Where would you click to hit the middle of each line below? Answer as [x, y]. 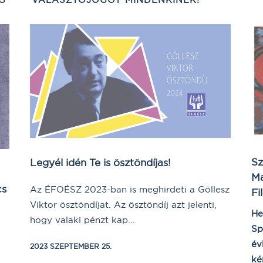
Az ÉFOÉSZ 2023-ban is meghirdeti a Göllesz [130, 189]
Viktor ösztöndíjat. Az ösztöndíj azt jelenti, [123, 204]
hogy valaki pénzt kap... [82, 220]
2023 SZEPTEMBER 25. [71, 246]
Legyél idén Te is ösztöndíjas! [100, 162]
